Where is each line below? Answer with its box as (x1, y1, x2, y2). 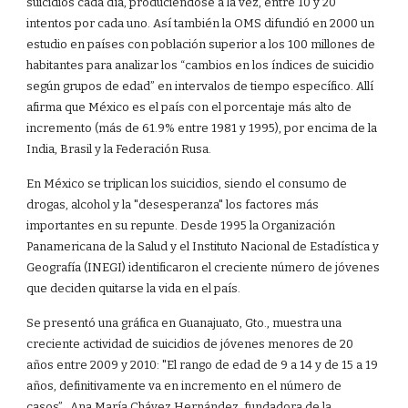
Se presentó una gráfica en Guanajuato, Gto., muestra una (26, 316, 342, 331)
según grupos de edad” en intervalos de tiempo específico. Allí (26, 79, 374, 94)
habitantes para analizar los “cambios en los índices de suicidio (26, 58, 375, 73)
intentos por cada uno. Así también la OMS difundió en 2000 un (26, 16, 375, 31)
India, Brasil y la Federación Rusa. (26, 142, 212, 157)
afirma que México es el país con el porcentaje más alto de (26, 100, 352, 115)
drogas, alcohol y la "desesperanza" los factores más (26, 198, 320, 212)
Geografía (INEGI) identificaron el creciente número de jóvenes (26, 260, 381, 275)
